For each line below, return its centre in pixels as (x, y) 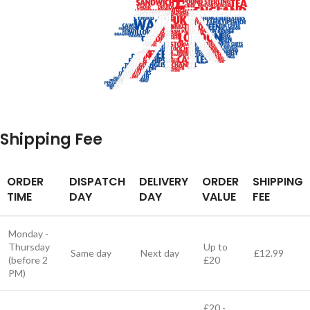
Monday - (28, 234)
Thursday (29, 247)
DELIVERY (164, 182)
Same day (91, 253)
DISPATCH (97, 182)
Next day (160, 253)
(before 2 (28, 260)
